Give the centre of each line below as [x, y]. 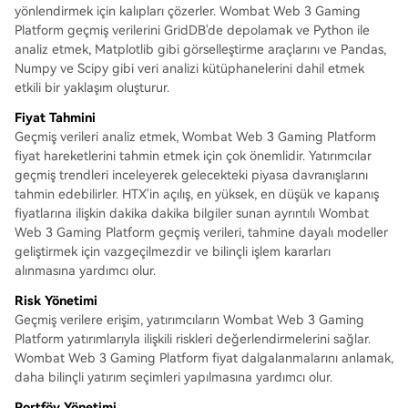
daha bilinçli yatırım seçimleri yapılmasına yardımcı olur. [173, 377]
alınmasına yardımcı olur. [85, 270]
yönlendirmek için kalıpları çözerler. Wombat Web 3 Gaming [188, 11]
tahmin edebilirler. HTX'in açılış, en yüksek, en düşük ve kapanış [197, 194]
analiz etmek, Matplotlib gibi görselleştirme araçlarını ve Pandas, [200, 49]
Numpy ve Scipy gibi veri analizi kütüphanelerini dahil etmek [189, 68]
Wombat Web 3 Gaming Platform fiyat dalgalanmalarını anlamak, [204, 358]
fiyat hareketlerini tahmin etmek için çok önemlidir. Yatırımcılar [193, 156]
